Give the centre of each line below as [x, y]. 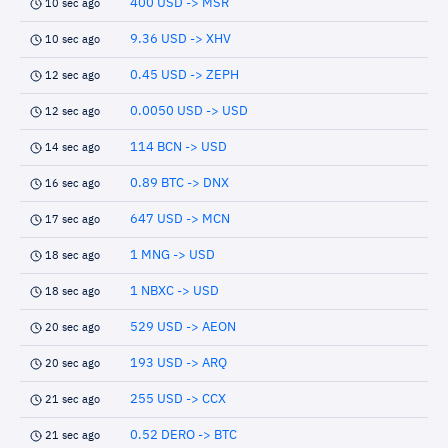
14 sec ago [72, 147]
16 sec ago [72, 183]
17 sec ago [72, 219]
